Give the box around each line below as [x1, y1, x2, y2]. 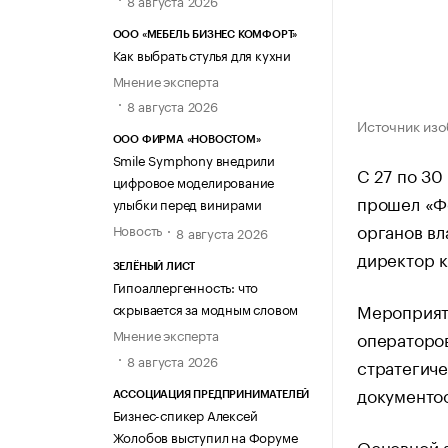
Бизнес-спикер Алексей [112, 403, 258, 424]
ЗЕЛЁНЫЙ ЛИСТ [112, 261, 196, 273]
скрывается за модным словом [112, 298, 299, 319]
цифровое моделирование [112, 171, 275, 192]
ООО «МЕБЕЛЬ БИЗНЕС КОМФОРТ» [112, 28, 298, 40]
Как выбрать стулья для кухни [112, 43, 291, 64]
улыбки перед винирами [112, 193, 262, 214]
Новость [112, 219, 163, 240]
